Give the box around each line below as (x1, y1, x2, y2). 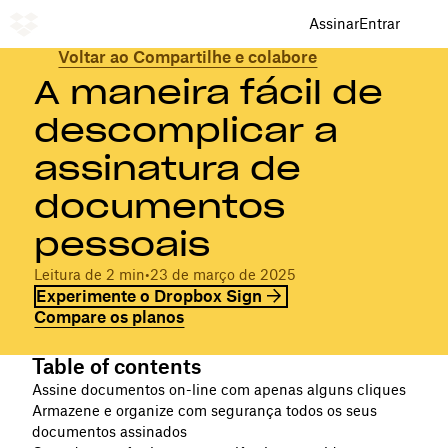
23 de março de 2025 (150, 265, 297, 283)
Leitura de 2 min (34, 265, 146, 283)
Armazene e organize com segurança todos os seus (32, 401, 377, 419)
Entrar (359, 15, 400, 32)
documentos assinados (32, 422, 187, 440)
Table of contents (32, 353, 201, 379)
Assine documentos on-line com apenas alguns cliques (32, 380, 406, 398)
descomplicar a (34, 109, 339, 151)
